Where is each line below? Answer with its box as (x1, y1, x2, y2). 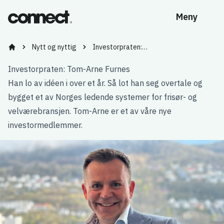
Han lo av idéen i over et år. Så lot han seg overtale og (8, 78, 202, 88)
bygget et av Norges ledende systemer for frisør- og (8, 92, 197, 102)
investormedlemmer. (8, 120, 82, 130)
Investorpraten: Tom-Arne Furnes (8, 64, 130, 74)
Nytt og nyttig (32, 42, 76, 51)
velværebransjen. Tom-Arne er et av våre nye (8, 106, 171, 116)
